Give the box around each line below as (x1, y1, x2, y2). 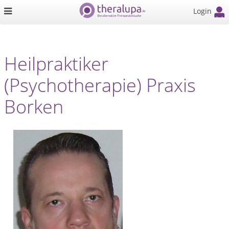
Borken (4, 94, 63, 119)
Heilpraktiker (4, 51, 108, 76)
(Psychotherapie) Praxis (4, 73, 196, 98)
